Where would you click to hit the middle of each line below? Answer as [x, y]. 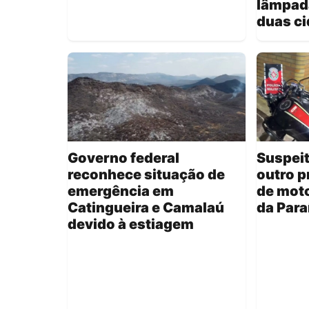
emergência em [121, 191]
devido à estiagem [131, 224]
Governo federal [123, 158]
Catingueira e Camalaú [146, 207]
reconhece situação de [146, 174]
